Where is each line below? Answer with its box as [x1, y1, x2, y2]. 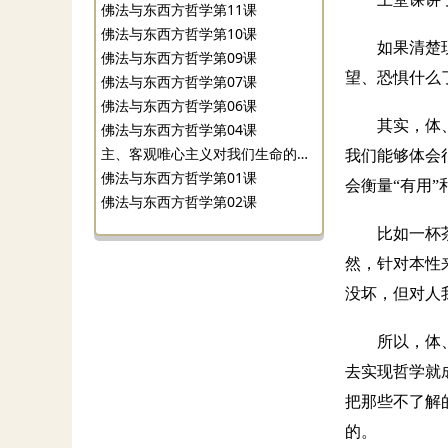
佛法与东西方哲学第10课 [101, 24, 257, 43]
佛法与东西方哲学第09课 [101, 48, 257, 67]
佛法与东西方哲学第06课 [101, 96, 257, 115]
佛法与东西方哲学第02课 [101, 192, 257, 211]
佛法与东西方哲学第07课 [101, 72, 257, 91]
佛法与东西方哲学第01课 [101, 168, 257, 187]
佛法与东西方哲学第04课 [101, 120, 257, 139]
